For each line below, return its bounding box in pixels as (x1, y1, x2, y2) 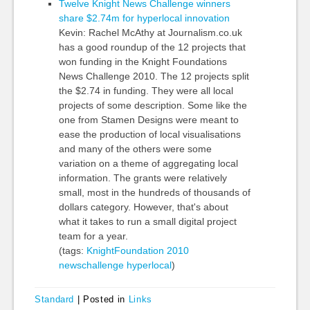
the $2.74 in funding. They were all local (58, 85, 233, 96)
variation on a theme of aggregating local (58, 158, 238, 169)
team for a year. (58, 230, 128, 241)
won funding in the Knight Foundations (58, 56, 227, 67)
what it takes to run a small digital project (58, 216, 237, 227)
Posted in (83, 294, 129, 304)
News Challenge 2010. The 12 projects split (58, 71, 249, 82)
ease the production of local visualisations (58, 129, 241, 140)
